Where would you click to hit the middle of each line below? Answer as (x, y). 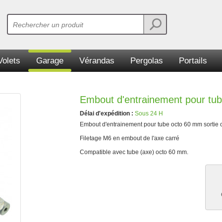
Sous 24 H (149, 113)
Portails (193, 61)
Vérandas (97, 61)
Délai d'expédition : (107, 113)
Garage (50, 61)
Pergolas (146, 61)
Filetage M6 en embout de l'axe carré (130, 138)
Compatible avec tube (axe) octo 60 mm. (134, 152)
